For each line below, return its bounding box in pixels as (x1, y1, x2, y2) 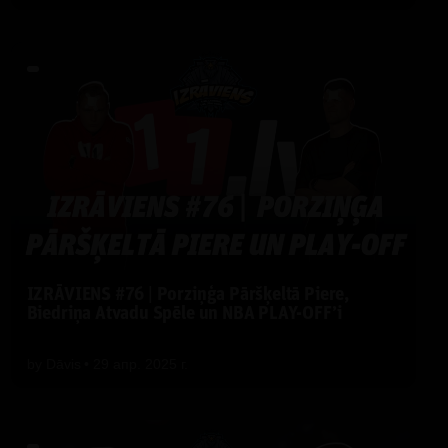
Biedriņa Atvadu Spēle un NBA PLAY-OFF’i (26, 304, 342, 324)
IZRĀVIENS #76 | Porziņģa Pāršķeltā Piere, (26, 285, 349, 305)
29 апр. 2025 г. (92, 355, 188, 372)
